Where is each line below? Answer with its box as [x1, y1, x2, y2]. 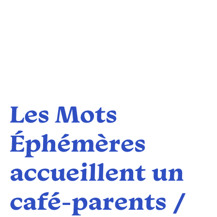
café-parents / [10, 191, 185, 216]
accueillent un [10, 162, 184, 187]
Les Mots [10, 104, 117, 129]
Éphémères [10, 133, 146, 158]
